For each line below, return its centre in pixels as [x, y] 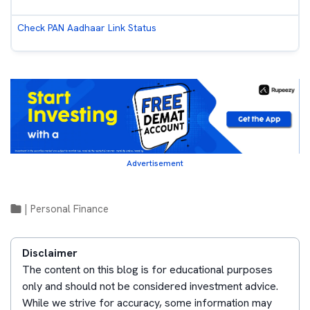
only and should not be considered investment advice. [150, 286]
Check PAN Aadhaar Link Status [87, 28]
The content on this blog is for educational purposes [147, 270]
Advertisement [155, 164]
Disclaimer [50, 253]
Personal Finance [70, 209]
